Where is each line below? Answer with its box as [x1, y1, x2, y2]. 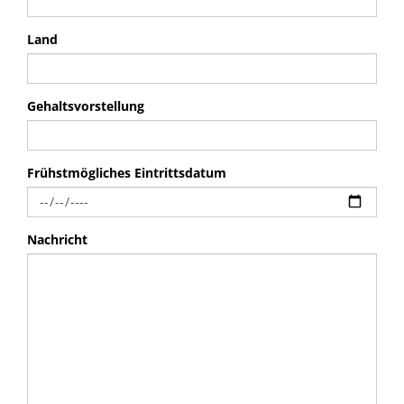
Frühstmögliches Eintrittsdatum [27, 164, 226, 181]
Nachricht [27, 231, 87, 248]
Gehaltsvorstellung [27, 97, 144, 115]
